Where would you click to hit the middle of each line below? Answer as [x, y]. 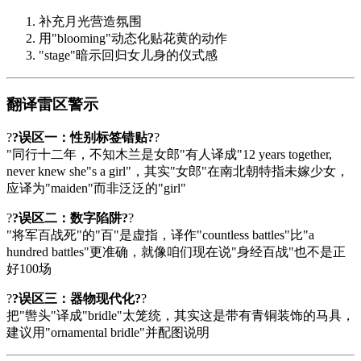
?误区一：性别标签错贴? [83, 138]
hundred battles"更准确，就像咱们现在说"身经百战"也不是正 [176, 252]
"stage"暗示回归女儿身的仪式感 [128, 55]
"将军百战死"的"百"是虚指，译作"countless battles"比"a [160, 235]
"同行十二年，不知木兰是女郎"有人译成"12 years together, [169, 155]
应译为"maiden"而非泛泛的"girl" [96, 189]
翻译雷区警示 [52, 104]
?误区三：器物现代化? [77, 299]
